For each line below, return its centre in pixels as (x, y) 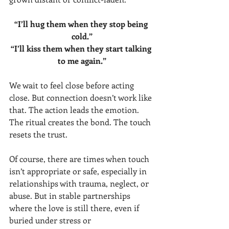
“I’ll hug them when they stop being (82, 24)
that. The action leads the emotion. (75, 110)
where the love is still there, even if (75, 208)
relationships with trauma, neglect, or (80, 183)
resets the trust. (38, 134)
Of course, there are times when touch (80, 159)
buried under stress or (51, 220)
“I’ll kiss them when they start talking (82, 48)
